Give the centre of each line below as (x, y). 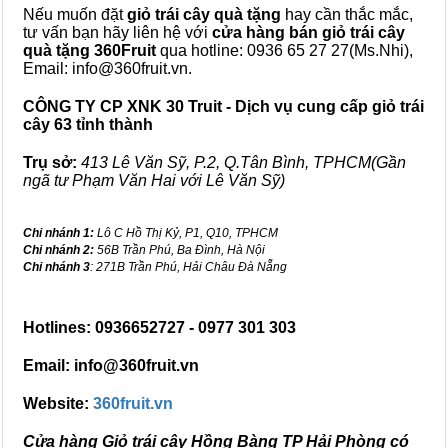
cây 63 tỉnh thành (88, 124)
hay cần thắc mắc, (347, 14)
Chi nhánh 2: (58, 250)
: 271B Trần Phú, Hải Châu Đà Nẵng (188, 267)
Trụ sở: (50, 162)
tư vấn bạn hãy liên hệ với (117, 32)
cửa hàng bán (265, 32)
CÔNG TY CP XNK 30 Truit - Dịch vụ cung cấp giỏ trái (223, 106)
